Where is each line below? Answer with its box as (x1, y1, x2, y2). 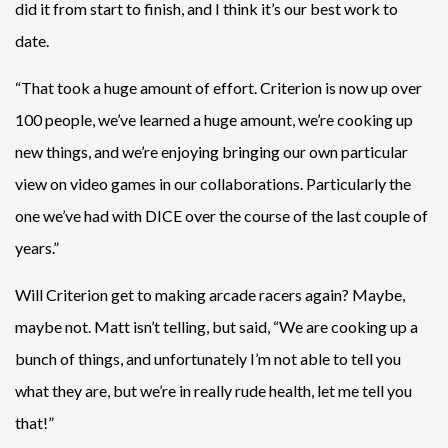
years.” (15, 238, 59, 258)
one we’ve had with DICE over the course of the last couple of (15, 206, 428, 226)
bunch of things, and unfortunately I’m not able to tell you (15, 349, 401, 369)
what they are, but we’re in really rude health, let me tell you (15, 381, 412, 401)
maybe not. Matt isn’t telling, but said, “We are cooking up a (15, 317, 418, 337)
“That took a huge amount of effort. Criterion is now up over (15, 78, 422, 98)
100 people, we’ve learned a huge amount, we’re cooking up (15, 110, 413, 130)
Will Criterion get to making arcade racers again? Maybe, (15, 285, 405, 305)
